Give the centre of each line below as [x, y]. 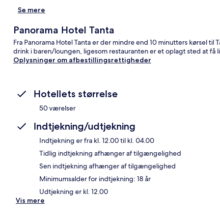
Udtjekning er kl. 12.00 [74, 191]
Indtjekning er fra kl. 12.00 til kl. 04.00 [97, 140]
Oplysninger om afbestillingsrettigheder [82, 60]
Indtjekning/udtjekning [84, 126]
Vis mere [30, 200]
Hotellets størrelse [76, 94]
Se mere [31, 10]
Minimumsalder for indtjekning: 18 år [95, 179]
